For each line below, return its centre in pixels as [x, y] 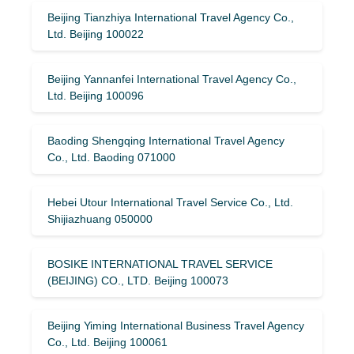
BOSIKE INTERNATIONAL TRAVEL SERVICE [160, 264]
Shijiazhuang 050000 [100, 218]
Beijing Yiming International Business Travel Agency [176, 325]
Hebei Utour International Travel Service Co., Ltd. [170, 202]
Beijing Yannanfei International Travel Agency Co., [172, 79]
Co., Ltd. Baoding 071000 [111, 157]
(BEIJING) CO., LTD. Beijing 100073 [138, 280]
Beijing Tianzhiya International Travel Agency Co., [171, 17]
